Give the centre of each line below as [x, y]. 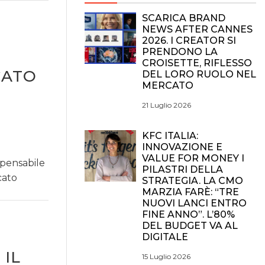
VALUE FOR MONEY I [193, 158]
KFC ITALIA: [170, 136]
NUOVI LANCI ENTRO [194, 203]
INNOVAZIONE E [182, 147]
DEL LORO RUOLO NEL [199, 74]
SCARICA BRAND [184, 18]
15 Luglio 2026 [166, 256]
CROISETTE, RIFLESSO [197, 63]
